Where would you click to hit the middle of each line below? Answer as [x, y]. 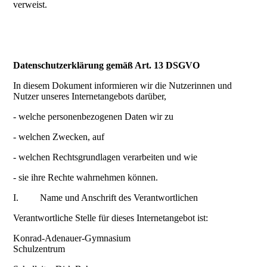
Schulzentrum [39, 249]
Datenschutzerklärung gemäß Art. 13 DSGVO [107, 66]
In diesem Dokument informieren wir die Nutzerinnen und [123, 86]
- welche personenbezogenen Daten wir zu [94, 117]
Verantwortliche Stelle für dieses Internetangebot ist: [111, 218]
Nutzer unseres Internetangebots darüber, [90, 97]
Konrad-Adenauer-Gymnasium [72, 238]
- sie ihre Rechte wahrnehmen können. [86, 178]
